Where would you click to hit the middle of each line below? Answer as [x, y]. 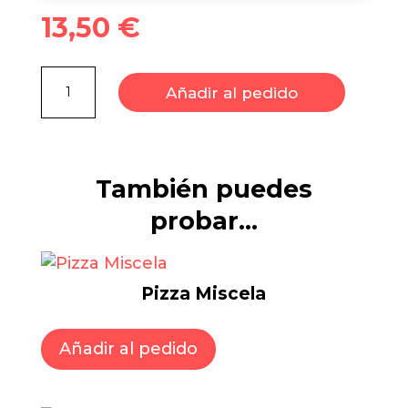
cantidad [77, 113]
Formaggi [82, 94]
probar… [204, 221]
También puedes [204, 189]
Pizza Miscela [204, 293]
